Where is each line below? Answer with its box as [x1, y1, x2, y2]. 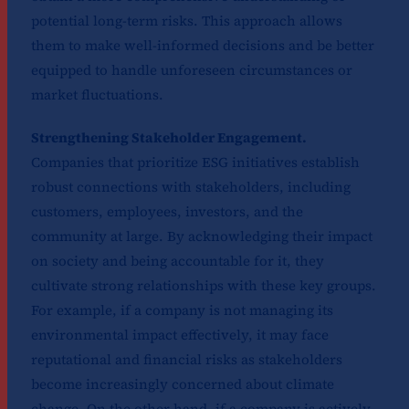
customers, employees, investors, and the [30, 202, 303, 222]
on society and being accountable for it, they [30, 251, 324, 271]
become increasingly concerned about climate [30, 374, 334, 394]
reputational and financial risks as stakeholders [30, 350, 342, 370]
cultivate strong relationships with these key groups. [30, 276, 376, 296]
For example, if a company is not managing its [30, 300, 333, 320]
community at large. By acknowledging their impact [30, 226, 372, 246]
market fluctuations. [30, 85, 163, 105]
